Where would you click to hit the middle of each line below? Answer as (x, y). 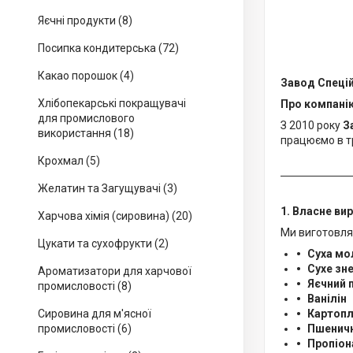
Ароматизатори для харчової (115, 271)
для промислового (86, 118)
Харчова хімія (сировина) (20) (115, 216)
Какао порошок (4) (86, 76)
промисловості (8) (85, 286)
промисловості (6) (85, 329)
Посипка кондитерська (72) (108, 48)
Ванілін (327, 299)
